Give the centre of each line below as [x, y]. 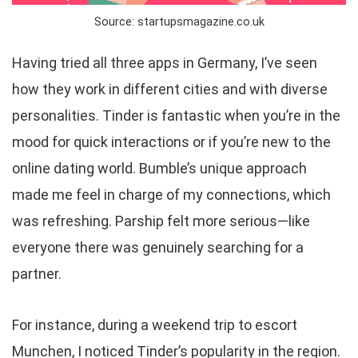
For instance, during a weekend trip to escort [155, 325]
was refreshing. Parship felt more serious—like [161, 221]
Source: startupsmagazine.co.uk [179, 22]
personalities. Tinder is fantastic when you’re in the [176, 116]
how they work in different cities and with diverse [170, 89]
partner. [37, 274]
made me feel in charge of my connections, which [171, 195]
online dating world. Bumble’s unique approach [159, 169]
